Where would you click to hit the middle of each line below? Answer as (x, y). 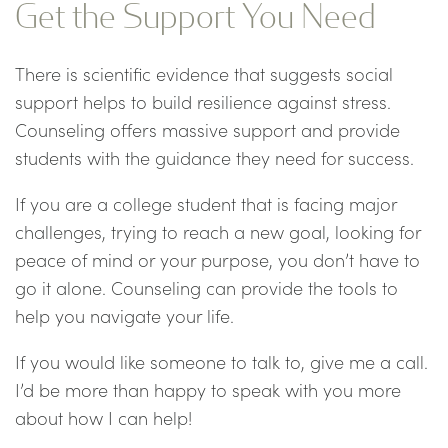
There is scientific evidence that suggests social (204, 74)
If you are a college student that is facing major (206, 204)
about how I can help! (103, 418)
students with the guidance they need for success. (214, 158)
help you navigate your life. (124, 316)
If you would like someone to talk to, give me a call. (221, 362)
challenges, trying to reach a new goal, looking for (218, 232)
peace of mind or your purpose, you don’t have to (217, 260)
